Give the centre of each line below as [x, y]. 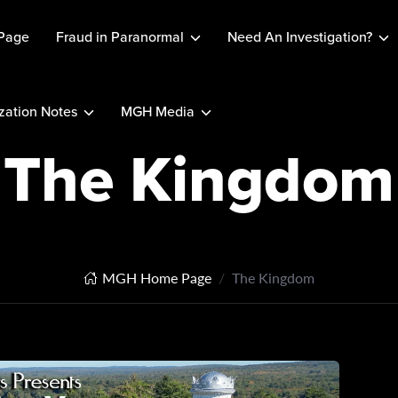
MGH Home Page [157, 278]
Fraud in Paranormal [119, 37]
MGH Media [157, 111]
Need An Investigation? [299, 37]
